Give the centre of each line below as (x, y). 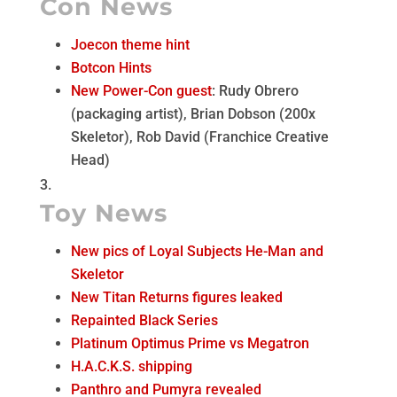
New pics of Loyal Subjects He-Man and (197, 251)
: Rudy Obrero (255, 91)
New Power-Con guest (141, 91)
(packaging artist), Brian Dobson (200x (193, 114)
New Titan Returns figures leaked (176, 297)
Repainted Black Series (144, 320)
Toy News (103, 213)
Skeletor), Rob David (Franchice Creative (199, 137)
